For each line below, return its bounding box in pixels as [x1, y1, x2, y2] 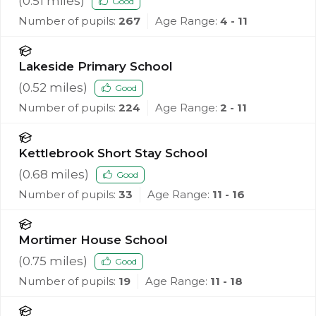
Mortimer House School [18, 233, 168, 248]
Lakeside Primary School [18, 59, 173, 74]
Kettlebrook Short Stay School [18, 146, 208, 161]
